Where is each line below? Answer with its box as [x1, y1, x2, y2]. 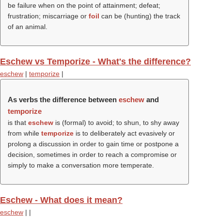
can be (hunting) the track [99, 12, 180, 20]
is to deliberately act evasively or [74, 129, 175, 137]
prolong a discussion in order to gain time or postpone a [8, 140, 179, 148]
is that [8, 119, 28, 126]
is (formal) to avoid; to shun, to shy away [53, 119, 179, 126]
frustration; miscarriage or [8, 12, 89, 20]
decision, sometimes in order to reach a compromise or [8, 151, 177, 158]
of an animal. [8, 23, 47, 31]
